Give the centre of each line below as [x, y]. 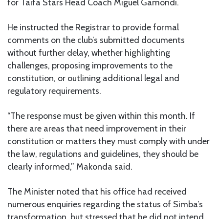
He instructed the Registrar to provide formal [93, 27]
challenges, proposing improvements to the [90, 65]
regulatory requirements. [54, 91]
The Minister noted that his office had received [97, 191]
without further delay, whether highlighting [89, 53]
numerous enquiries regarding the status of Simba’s [105, 204]
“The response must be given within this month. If [101, 116]
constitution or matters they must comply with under [109, 141]
